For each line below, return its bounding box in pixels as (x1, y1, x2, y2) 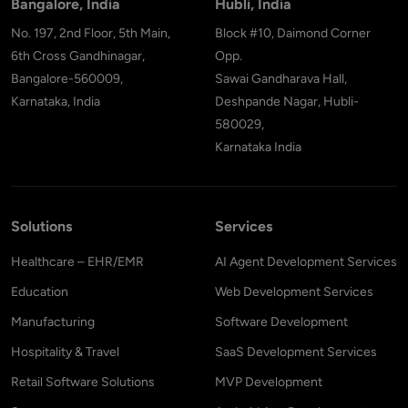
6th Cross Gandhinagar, (11, 47, 145, 64)
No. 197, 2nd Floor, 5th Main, (11, 25, 170, 41)
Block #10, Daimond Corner (215, 25, 371, 41)
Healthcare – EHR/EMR (11, 253, 144, 270)
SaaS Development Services (215, 343, 377, 360)
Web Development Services (215, 283, 373, 300)
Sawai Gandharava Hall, (215, 70, 347, 87)
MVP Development (215, 373, 322, 390)
